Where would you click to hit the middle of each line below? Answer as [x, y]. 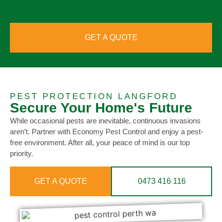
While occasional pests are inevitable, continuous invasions [105, 121]
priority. [22, 154]
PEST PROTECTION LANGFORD [94, 97]
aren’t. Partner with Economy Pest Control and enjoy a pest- [107, 132]
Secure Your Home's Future [101, 108]
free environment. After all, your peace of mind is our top [100, 143]
